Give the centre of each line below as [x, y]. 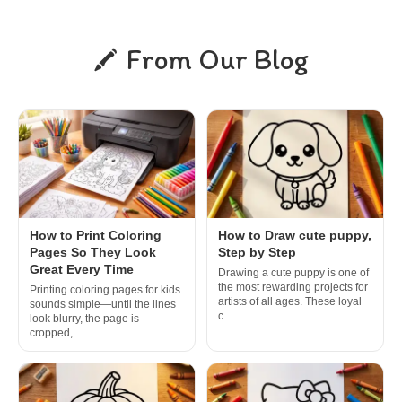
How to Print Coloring [96, 236]
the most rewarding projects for [293, 288]
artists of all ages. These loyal [290, 302]
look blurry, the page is [84, 319]
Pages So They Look [93, 253]
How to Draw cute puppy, [295, 236]
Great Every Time [82, 270]
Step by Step [257, 253]
